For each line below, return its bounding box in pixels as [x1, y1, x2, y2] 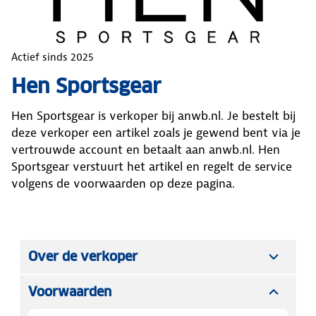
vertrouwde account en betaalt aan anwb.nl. [11, 141, 258, 157]
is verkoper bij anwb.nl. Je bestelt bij [95, 107, 296, 123]
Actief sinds [11, 49, 71, 64]
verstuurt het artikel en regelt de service [69, 158, 292, 174]
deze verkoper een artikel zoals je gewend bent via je [11, 124, 300, 140]
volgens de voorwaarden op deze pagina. [11, 175, 235, 191]
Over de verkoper [28, 248, 138, 265]
